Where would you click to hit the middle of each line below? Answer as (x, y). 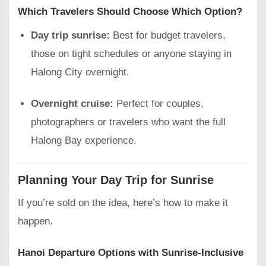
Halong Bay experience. (84, 140)
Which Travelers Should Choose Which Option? (130, 12)
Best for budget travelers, (168, 35)
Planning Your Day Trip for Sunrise (116, 180)
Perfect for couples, (159, 103)
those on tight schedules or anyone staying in (132, 53)
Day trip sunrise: (71, 35)
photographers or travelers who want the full (129, 122)
